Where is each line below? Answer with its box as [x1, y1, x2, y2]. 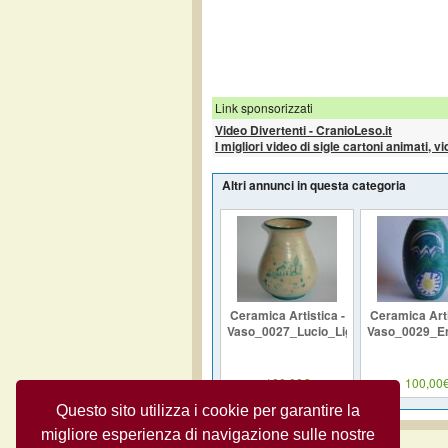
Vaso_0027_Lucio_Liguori [227, 321, 374, 340]
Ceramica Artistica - [229, 305, 345, 324]
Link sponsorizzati [215, 98, 313, 116]
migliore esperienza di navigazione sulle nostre [41, 425, 375, 443]
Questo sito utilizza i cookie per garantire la [56, 401, 360, 419]
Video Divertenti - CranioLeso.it [215, 120, 392, 139]
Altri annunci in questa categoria [222, 175, 406, 194]
